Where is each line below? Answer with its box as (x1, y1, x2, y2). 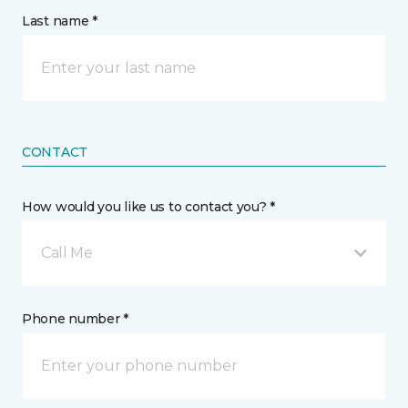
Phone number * (22, 310, 129, 327)
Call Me (41, 243, 93, 261)
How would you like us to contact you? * (22, 198, 276, 215)
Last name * (22, 12, 97, 29)
